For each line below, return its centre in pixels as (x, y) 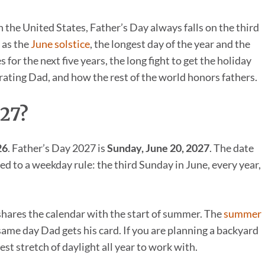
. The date (232, 148)
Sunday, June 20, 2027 (158, 148)
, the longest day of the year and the (170, 44)
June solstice (60, 44)
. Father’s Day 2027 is (57, 148)
